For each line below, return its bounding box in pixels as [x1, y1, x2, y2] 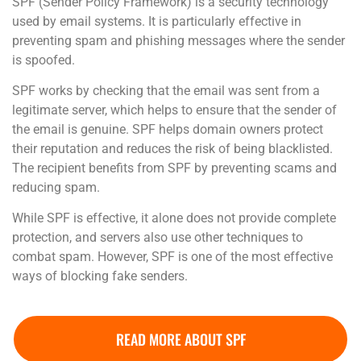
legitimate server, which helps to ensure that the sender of [12, 102, 337, 118]
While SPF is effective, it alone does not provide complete [12, 210, 336, 226]
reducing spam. [12, 179, 100, 195]
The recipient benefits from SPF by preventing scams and [12, 160, 337, 176]
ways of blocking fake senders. [12, 268, 188, 284]
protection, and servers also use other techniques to [12, 230, 303, 246]
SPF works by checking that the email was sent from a [12, 82, 320, 98]
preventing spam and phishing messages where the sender [12, 32, 345, 48]
